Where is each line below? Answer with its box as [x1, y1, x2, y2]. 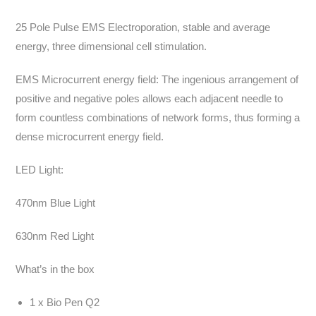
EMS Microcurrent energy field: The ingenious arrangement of [16, 73, 299, 85]
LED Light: [16, 164, 64, 176]
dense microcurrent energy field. [16, 130, 164, 142]
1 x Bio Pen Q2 [30, 296, 100, 308]
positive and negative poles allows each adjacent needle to [16, 92, 284, 104]
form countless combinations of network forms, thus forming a [16, 111, 300, 123]
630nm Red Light [16, 230, 95, 242]
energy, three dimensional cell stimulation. [16, 40, 207, 52]
